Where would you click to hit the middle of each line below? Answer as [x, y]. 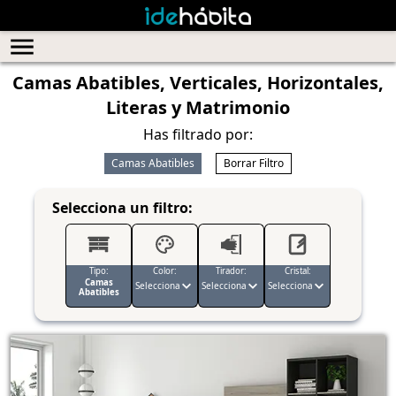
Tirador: [231, 271]
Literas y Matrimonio [198, 107]
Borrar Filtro [254, 163]
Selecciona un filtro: [122, 208]
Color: [165, 271]
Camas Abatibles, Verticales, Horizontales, [198, 83]
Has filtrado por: [198, 134]
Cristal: [297, 271]
